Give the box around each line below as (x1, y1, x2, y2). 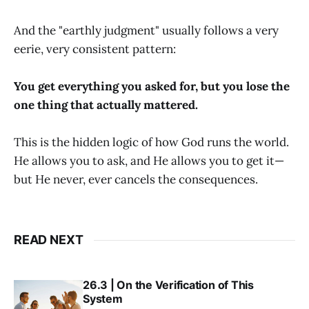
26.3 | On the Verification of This (83, 278, 254, 292)
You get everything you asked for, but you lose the (14, 78, 290, 94)
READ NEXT (14, 232, 83, 247)
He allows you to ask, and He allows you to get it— (14, 153, 284, 168)
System (83, 292, 123, 306)
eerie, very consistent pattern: (14, 41, 176, 57)
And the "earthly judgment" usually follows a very (14, 22, 279, 38)
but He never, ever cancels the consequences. (14, 172, 258, 187)
